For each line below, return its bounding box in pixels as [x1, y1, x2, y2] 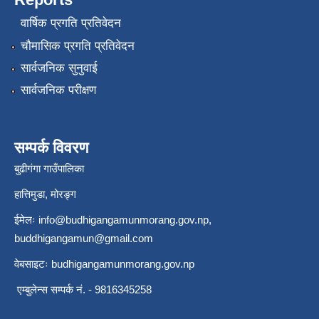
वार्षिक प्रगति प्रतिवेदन [20, 16, 121, 31]
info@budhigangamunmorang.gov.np [38, 214, 209, 226]
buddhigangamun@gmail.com [14, 232, 153, 245]
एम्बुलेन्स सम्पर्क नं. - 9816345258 [14, 283, 152, 296]
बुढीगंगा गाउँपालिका [14, 162, 84, 175]
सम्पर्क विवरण [14, 139, 88, 157]
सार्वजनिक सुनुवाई [20, 61, 98, 75]
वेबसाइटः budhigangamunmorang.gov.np [14, 258, 194, 271]
